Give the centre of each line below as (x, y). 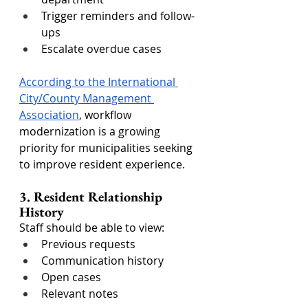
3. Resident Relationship (92, 197)
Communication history (102, 261)
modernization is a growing (91, 131)
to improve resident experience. (102, 164)
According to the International (99, 82)
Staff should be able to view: (92, 228)
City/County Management (87, 98)
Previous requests (88, 244)
